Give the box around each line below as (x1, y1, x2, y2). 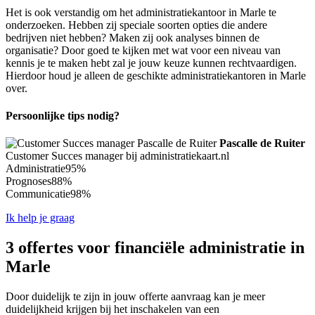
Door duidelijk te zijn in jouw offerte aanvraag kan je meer (6, 290, 265, 303)
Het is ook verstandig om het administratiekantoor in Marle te (6, 6, 276, 18)
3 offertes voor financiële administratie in (6, 238, 304, 257)
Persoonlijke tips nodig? (6, 109, 120, 122)
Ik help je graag (6, 212, 75, 224)
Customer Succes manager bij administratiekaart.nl (6, 150, 229, 162)
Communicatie (6, 188, 70, 200)
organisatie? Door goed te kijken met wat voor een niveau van (6, 44, 281, 56)
